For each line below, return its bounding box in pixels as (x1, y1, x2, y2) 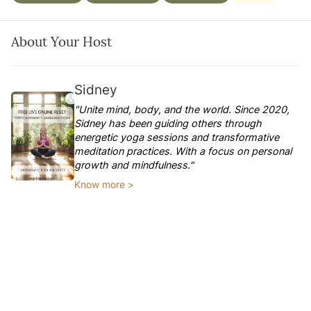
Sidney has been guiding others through (74, 117, 262, 129)
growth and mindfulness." (74, 159, 194, 171)
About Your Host (11, 33, 112, 50)
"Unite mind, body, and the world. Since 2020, (74, 103, 290, 115)
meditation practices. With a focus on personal (74, 145, 292, 157)
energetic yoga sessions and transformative (74, 131, 280, 143)
